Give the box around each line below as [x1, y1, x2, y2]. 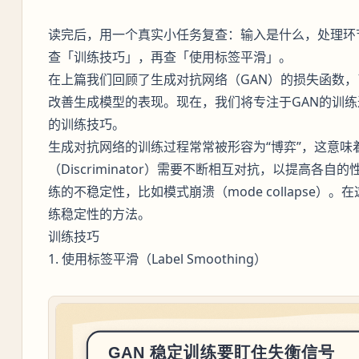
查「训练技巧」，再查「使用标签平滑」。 [47, 48, 292, 67]
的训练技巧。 [47, 115, 125, 134]
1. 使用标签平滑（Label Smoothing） [47, 250, 267, 268]
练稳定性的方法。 [47, 205, 151, 224]
